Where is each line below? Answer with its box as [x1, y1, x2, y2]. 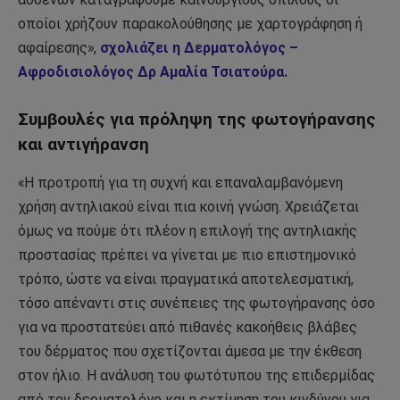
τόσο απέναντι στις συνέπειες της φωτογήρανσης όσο [18, 294, 375, 312]
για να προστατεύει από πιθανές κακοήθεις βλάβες [18, 318, 357, 336]
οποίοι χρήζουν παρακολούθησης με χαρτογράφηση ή [18, 15, 362, 33]
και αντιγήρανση [18, 134, 149, 155]
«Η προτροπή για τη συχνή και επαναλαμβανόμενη [18, 173, 343, 191]
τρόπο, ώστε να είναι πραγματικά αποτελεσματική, [18, 270, 354, 287]
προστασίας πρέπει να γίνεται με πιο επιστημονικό [18, 246, 356, 263]
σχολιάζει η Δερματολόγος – [100, 39, 298, 57]
